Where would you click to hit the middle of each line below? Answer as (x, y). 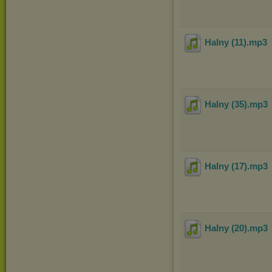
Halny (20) (226, 228)
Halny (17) (226, 166)
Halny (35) (226, 104)
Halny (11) (226, 42)
